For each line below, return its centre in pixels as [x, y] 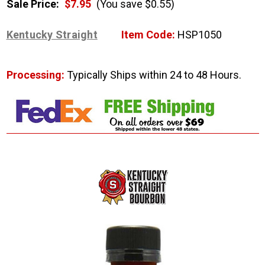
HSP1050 [198, 35]
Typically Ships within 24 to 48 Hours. [154, 75]
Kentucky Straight [52, 35]
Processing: [36, 75]
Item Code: [148, 35]
